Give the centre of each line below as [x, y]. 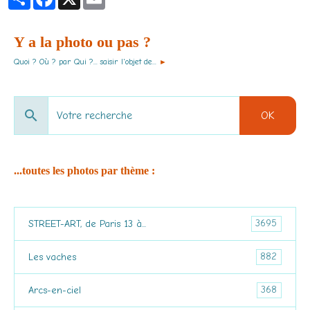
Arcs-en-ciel [55, 290]
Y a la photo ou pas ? [82, 42]
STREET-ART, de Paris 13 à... [87, 224]
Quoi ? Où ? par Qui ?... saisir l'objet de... [85, 61]
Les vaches [52, 257]
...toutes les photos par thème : [84, 170]
